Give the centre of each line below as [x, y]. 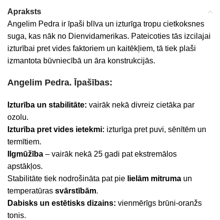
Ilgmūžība [25, 154]
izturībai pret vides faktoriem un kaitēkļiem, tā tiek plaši [102, 48]
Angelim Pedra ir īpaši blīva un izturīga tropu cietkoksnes [106, 24]
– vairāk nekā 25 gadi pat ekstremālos [110, 154]
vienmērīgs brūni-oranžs [160, 203]
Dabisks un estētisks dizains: [63, 203]
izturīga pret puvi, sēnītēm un [156, 129]
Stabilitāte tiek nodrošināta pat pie [67, 179]
